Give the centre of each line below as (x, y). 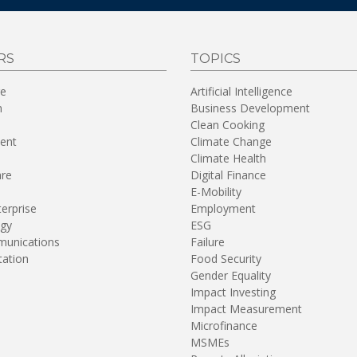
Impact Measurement (246, 308)
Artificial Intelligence (241, 91)
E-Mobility (216, 191)
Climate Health (228, 158)
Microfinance (224, 325)
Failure (208, 241)
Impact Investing (233, 292)
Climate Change (231, 141)
